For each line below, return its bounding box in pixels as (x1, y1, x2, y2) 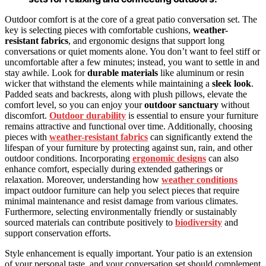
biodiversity (175, 217, 222, 228)
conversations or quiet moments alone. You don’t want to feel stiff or (5, 46, 260, 57)
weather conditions (161, 175, 237, 185)
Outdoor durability (49, 110, 126, 121)
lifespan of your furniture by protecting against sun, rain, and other (5, 142, 252, 153)
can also (206, 153, 239, 164)
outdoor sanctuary (144, 100, 218, 110)
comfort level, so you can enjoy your (5, 100, 144, 110)
